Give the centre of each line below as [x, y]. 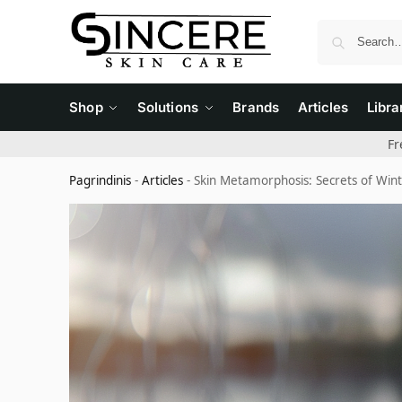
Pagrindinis [100, 180]
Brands [256, 107]
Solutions [167, 107]
